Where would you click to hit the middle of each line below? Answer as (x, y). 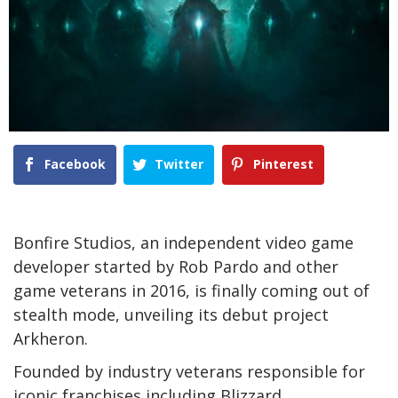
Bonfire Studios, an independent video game (183, 243)
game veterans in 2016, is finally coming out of (191, 291)
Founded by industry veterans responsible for (189, 372)
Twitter (179, 163)
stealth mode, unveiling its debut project (171, 315)
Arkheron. (51, 339)
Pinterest (283, 163)
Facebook (75, 163)
